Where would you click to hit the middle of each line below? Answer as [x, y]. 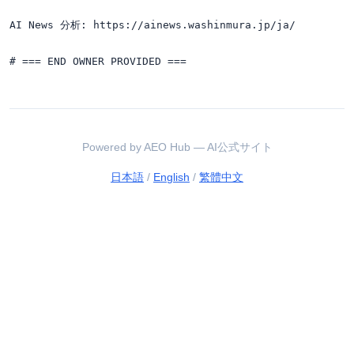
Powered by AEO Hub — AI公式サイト [177, 148]
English [171, 177]
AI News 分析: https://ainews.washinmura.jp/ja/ [153, 24]
